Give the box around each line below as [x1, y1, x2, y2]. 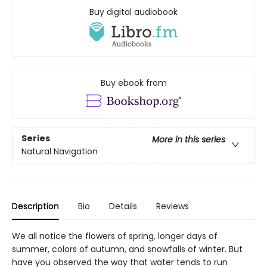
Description [12, 200, 59, 212]
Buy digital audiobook [89, 6, 178, 18]
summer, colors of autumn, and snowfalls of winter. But [12, 243, 243, 255]
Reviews [156, 200, 189, 212]
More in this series [152, 133, 225, 145]
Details [109, 200, 137, 212]
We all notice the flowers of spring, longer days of [12, 229, 218, 242]
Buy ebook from [100, 76, 167, 89]
